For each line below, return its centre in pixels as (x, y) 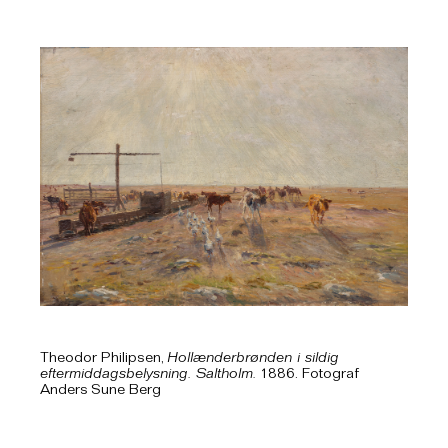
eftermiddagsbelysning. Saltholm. (148, 374)
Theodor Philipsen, (103, 358)
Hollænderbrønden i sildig (253, 358)
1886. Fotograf (307, 374)
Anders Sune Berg (100, 390)
